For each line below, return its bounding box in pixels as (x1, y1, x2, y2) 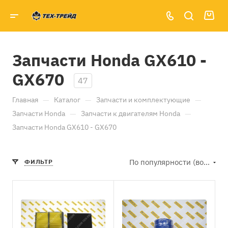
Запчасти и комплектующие (96, 95, 190, 105)
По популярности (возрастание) (204, 157, 210, 167)
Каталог (54, 95, 80, 105)
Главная (12, 95, 38, 105)
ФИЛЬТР (24, 158, 53, 166)
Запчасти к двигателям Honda (81, 109, 180, 119)
